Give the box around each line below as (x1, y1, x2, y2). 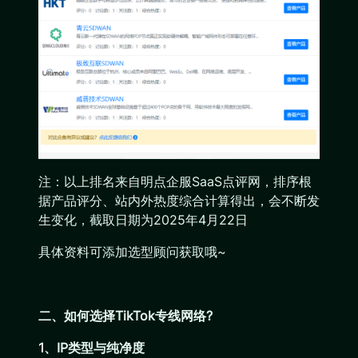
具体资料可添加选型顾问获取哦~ (38, 243, 226, 260)
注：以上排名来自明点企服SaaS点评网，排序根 (38, 173, 312, 189)
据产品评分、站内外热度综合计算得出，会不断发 (38, 192, 320, 209)
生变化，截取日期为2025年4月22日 (38, 211, 248, 228)
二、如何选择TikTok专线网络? (38, 307, 213, 324)
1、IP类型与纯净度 (38, 339, 145, 356)
